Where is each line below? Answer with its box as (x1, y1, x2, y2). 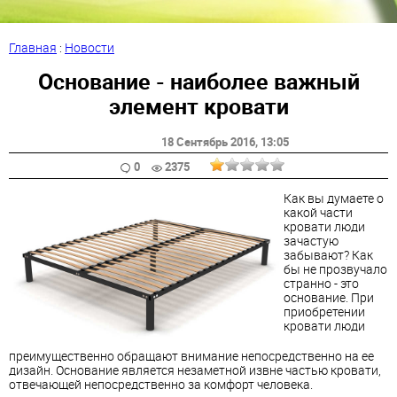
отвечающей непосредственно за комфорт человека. (9, 376, 313, 393)
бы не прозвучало (284, 260, 387, 277)
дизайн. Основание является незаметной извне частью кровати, (9, 362, 381, 379)
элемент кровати (108, 90, 289, 121)
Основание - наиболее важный (37, 66, 360, 96)
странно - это (284, 274, 359, 292)
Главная (9, 39, 57, 56)
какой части (284, 203, 353, 221)
